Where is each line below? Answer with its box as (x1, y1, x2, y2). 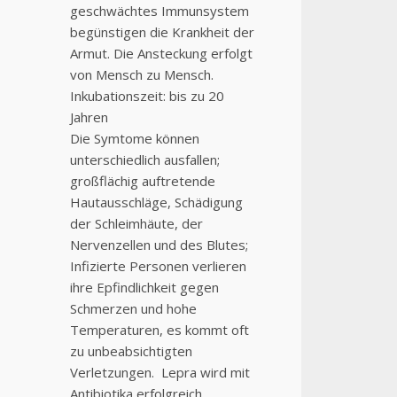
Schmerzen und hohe (69, 299, 197, 317)
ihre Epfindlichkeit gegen (69, 277, 219, 296)
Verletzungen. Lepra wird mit (69, 362, 250, 381)
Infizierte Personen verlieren (69, 256, 246, 275)
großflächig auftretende (69, 171, 215, 190)
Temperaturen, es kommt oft (69, 320, 249, 339)
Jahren (69, 107, 108, 126)
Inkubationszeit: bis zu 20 (69, 86, 224, 105)
